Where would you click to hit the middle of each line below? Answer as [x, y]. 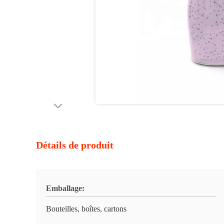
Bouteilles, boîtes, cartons [86, 209]
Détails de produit [75, 145]
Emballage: [65, 188]
